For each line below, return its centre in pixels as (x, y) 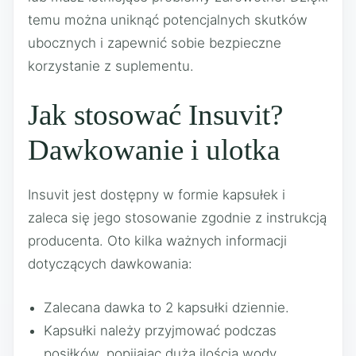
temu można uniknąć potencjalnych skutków (168, 19)
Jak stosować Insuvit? (155, 115)
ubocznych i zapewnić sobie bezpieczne (155, 43)
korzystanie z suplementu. (111, 66)
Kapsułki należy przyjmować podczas (160, 330)
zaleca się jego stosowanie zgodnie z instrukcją (177, 218)
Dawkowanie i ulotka (154, 150)
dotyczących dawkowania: (110, 264)
